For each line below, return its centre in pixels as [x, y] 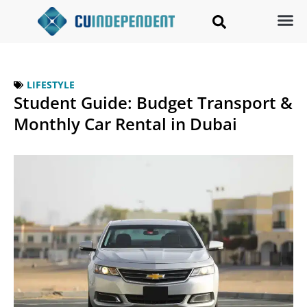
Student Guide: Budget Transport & [153, 103]
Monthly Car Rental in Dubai [125, 124]
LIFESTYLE [51, 85]
